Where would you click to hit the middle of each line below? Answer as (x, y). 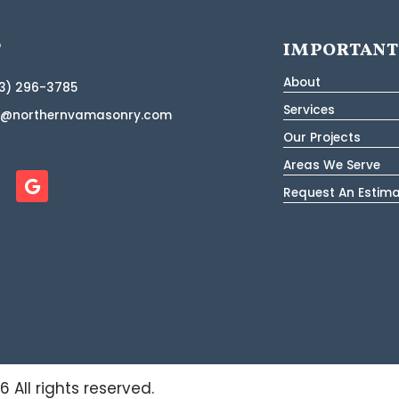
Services (309, 110)
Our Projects (322, 138)
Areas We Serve (332, 166)
